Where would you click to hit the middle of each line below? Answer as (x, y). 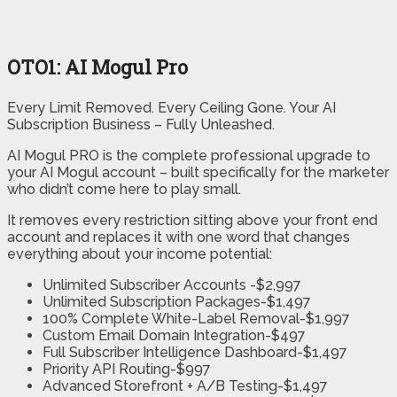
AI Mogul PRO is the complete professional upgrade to (189, 156)
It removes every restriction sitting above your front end (192, 221)
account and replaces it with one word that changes (179, 237)
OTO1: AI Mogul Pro (97, 67)
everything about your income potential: (140, 254)
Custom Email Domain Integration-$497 (174, 336)
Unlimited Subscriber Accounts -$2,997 (172, 285)
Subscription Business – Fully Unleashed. (141, 125)
